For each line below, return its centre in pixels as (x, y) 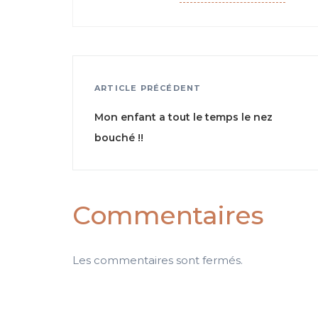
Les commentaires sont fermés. (158, 260)
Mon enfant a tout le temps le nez (183, 117)
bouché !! (119, 138)
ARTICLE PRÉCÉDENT (148, 88)
